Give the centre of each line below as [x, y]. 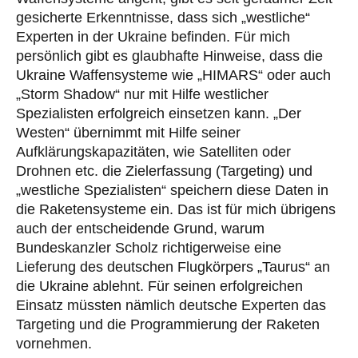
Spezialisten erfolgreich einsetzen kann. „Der [159, 114]
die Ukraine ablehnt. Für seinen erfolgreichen [159, 286]
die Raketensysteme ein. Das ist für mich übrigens [176, 210]
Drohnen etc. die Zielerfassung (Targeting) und [164, 171]
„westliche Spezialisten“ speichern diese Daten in [172, 191]
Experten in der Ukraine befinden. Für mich [153, 37]
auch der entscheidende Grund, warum [140, 229]
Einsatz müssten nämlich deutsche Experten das [171, 306]
